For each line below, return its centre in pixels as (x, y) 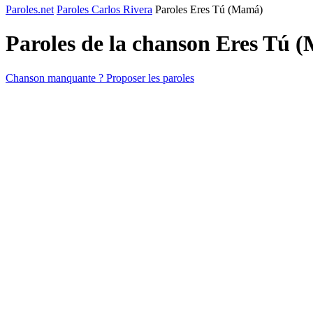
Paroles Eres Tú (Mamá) (209, 9)
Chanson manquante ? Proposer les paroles (100, 78)
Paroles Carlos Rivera (104, 9)
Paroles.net (30, 9)
